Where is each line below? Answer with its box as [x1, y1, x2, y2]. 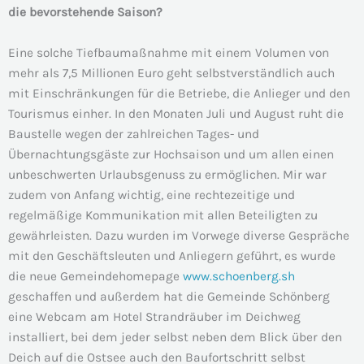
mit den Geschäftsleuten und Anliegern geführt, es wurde [8, 248, 336, 263]
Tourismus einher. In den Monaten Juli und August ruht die [8, 106, 344, 121]
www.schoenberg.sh [183, 268, 295, 284]
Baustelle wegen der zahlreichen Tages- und [8, 126, 259, 141]
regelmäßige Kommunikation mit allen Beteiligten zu [8, 207, 318, 223]
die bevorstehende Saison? [8, 4, 162, 19]
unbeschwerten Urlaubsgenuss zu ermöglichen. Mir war [8, 167, 327, 182]
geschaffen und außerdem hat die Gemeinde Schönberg [8, 288, 330, 304]
